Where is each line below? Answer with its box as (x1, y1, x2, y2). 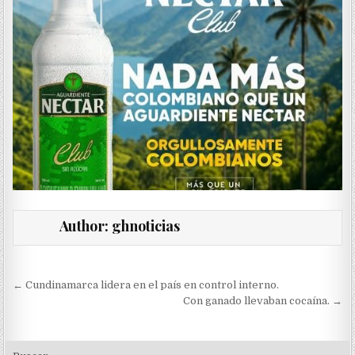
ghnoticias (111, 216, 180, 236)
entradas (12, 317, 102, 347)
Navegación (12, 273, 132, 303)
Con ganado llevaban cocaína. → (182, 295, 342, 307)
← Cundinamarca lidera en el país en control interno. (13, 279, 280, 292)
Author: (59, 216, 112, 236)
